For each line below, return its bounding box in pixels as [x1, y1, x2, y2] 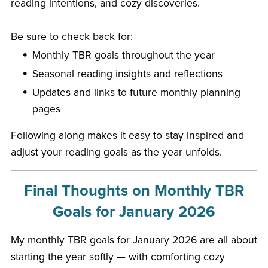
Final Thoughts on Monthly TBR [24, 181, 244, 200]
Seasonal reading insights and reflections [32, 67, 223, 80]
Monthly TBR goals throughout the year [32, 48, 215, 62]
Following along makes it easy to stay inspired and [10, 129, 244, 142]
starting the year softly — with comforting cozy [10, 250, 225, 263]
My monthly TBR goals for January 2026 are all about [10, 233, 257, 246]
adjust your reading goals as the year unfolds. [10, 145, 222, 159]
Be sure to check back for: [10, 30, 133, 43]
